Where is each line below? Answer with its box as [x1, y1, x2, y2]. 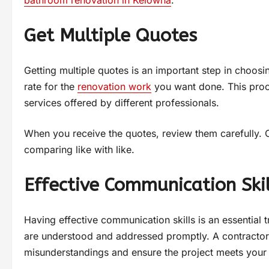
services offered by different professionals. [24, 97, 219, 109]
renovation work [77, 80, 151, 93]
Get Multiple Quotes [24, 25, 197, 47]
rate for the [24, 80, 77, 93]
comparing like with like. [24, 144, 134, 156]
